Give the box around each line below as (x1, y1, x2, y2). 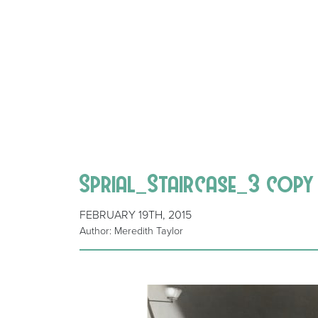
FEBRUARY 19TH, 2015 (79, 208, 192, 223)
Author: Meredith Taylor (79, 225, 183, 238)
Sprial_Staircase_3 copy (79, 170, 315, 196)
